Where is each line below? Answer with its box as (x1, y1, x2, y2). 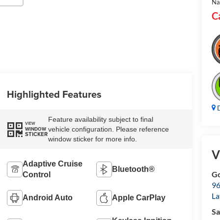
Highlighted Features (6, 86, 102, 101)
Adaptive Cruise (22, 159, 82, 168)
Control (22, 170, 51, 179)
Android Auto (22, 193, 73, 202)
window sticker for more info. (48, 135, 137, 143)
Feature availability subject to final (48, 115, 153, 123)
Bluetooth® (112, 165, 155, 173)
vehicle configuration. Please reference (48, 125, 169, 133)
